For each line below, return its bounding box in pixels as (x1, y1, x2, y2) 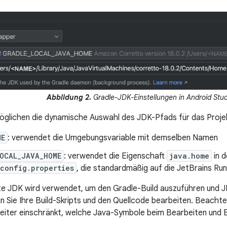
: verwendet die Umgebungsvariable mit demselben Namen (8, 133, 218, 143)
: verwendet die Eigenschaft (64, 151, 167, 162)
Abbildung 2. (47, 93, 91, 102)
